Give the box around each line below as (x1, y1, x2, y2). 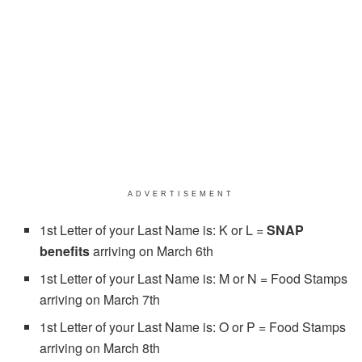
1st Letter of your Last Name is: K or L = (40, 221, 267, 240)
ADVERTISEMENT (128, 190, 234, 199)
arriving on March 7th (40, 290, 161, 309)
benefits (40, 242, 90, 261)
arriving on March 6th (90, 242, 214, 261)
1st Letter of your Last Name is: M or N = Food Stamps (40, 269, 348, 288)
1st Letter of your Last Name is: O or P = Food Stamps (40, 318, 347, 337)
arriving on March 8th (40, 339, 161, 358)
